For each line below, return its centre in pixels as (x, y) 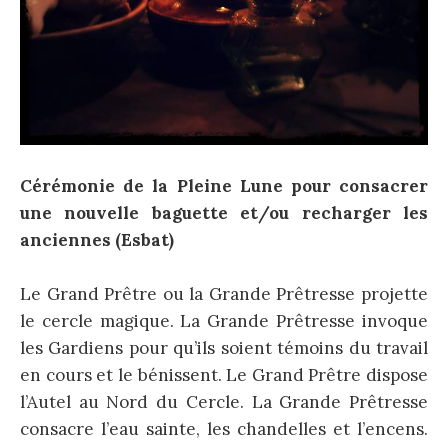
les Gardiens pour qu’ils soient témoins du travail (224, 347)
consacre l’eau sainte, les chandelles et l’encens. (224, 428)
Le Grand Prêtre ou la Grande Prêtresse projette (224, 293)
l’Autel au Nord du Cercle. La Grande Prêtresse (224, 401)
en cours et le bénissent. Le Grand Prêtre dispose (224, 374)
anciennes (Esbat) (97, 239)
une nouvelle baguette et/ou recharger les (224, 212)
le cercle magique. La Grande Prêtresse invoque (224, 320)
